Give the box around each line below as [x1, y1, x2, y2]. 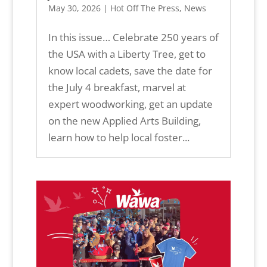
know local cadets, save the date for [48, 64, 212, 78]
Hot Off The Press [110, 2, 179, 14]
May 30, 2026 [48, 2, 101, 14]
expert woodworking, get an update [48, 97, 213, 111]
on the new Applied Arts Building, [48, 114, 201, 128]
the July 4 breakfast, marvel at [48, 80, 186, 95]
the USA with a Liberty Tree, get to [48, 47, 206, 61]
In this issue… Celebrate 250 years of [48, 30, 219, 45]
